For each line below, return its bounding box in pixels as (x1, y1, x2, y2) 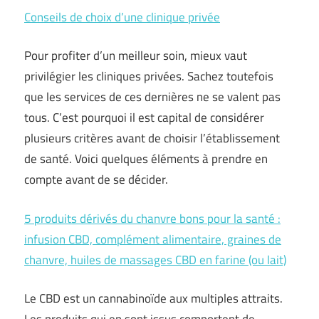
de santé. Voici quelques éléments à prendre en (24, 150, 268, 169)
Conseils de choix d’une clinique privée (24, 7, 220, 26)
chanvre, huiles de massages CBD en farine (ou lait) (24, 250, 286, 269)
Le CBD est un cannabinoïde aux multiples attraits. (24, 289, 283, 308)
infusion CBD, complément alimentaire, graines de (24, 229, 281, 249)
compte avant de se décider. (24, 170, 168, 189)
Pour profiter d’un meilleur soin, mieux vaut (24, 46, 247, 66)
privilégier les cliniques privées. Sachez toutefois (24, 67, 273, 86)
